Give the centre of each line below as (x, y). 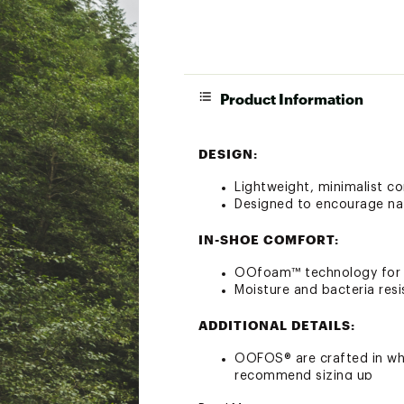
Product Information (292, 99)
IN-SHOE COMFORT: (269, 239)
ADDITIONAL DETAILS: (277, 325)
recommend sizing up (304, 376)
